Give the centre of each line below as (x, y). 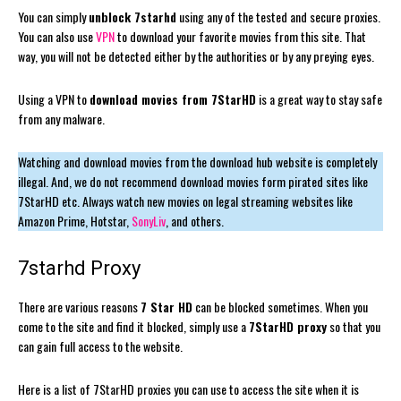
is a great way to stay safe (319, 98)
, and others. (195, 220)
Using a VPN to (54, 98)
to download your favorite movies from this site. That (240, 36)
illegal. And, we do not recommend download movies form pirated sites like (193, 181)
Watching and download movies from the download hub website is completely (197, 161)
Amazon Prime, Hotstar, (75, 220)
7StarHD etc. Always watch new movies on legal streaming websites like (185, 200)
